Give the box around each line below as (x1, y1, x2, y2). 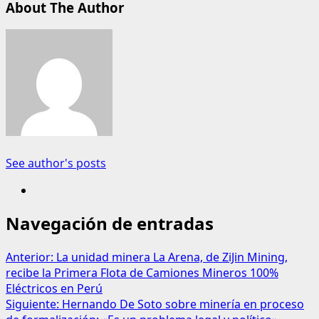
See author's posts (6, 155, 106, 171)
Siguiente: (6, 296, 62, 313)
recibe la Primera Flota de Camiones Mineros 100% (6, 265, 278, 281)
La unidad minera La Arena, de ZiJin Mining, (56, 249, 288, 266)
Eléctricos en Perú (6, 281, 103, 297)
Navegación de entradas (6, 211, 214, 236)
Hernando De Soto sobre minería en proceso (62, 296, 304, 313)
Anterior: (6, 249, 56, 266)
